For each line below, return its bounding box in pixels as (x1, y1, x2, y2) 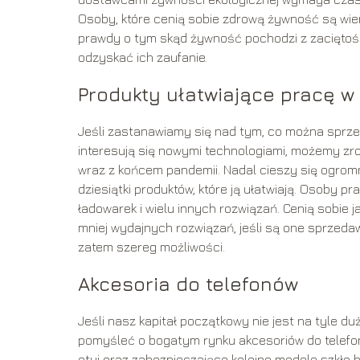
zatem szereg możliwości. (78, 239, 225, 255)
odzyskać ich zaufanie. (78, 50, 207, 65)
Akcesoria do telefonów (78, 272, 298, 296)
